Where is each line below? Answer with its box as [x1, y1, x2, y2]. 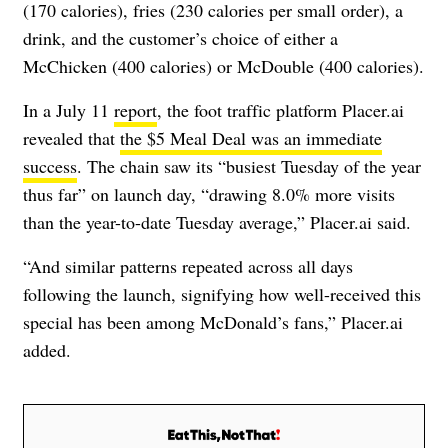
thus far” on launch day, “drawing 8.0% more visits [23, 181, 395, 206]
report [114, 97, 157, 122]
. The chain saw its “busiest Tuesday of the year [77, 153, 421, 178]
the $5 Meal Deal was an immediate [120, 125, 382, 150]
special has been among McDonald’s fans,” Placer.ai [23, 309, 403, 334]
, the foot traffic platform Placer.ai [157, 97, 404, 122]
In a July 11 [23, 97, 114, 122]
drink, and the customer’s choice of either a [23, 25, 338, 50]
